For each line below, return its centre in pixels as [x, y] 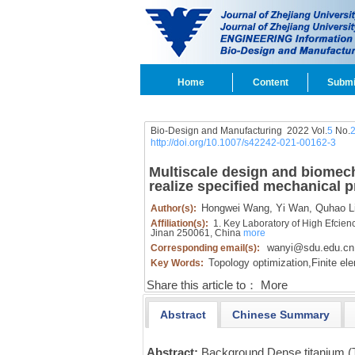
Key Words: [178, 263]
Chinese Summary [281, 314]
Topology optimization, [260, 263]
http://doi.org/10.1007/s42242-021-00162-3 [243, 143]
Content [270, 82]
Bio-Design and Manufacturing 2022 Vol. [239, 131]
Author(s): [174, 208]
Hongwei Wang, [237, 208]
